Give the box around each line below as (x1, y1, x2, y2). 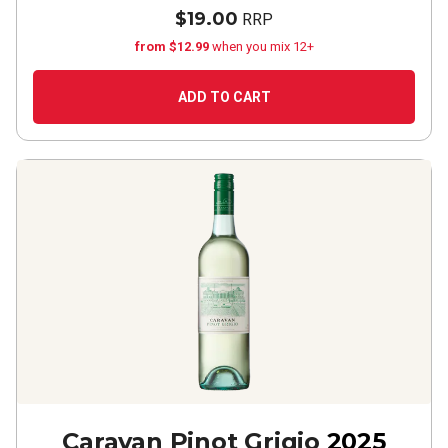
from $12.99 (134, 39, 212, 54)
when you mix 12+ (211, 39, 314, 54)
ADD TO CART (177, 89, 271, 105)
